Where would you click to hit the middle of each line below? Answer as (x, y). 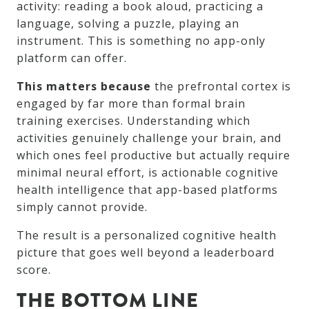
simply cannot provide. (82, 207)
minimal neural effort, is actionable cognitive (148, 173)
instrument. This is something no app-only (141, 41)
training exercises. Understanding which (133, 121)
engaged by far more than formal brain (131, 104)
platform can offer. (72, 58)
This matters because (84, 87)
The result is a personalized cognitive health (147, 236)
